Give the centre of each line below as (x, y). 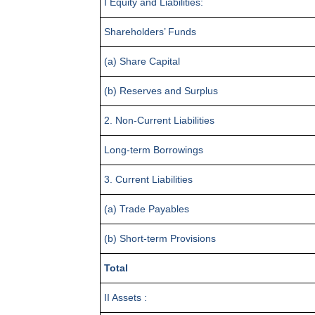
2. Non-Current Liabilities (159, 120)
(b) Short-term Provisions (160, 238)
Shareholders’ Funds (150, 31)
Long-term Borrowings (154, 149)
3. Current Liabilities (148, 179)
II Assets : (126, 297)
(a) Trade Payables (147, 208)
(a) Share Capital (142, 61)
